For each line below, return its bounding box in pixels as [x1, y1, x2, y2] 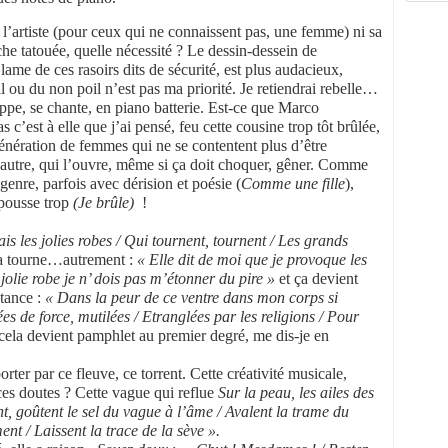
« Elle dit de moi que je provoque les [133, 251, 367, 268]
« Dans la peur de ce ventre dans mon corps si [41, 289, 338, 306]
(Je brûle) [73, 194, 134, 211]
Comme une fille [241, 175, 345, 192]
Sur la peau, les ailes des [218, 384, 374, 401]
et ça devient [279, 270, 358, 287]
